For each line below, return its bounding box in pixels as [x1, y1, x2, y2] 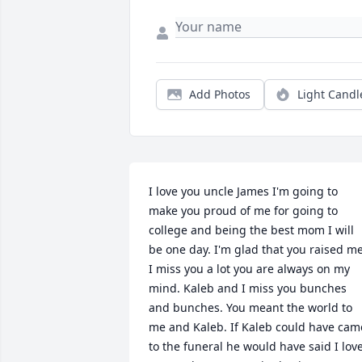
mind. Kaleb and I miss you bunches [149, 280, 347, 297]
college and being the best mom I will [149, 222, 354, 238]
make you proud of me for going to [149, 203, 338, 219]
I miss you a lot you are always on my [149, 261, 350, 277]
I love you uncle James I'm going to [149, 183, 338, 200]
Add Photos [189, 86, 250, 103]
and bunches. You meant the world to [149, 300, 352, 316]
